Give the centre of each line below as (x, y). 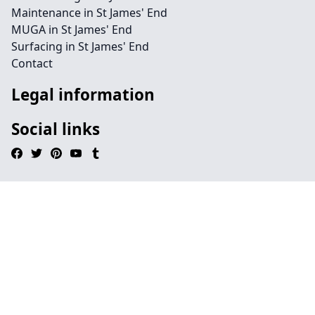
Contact (32, 63)
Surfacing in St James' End (80, 46)
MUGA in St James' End (72, 30)
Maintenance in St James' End (89, 13)
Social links (56, 129)
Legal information (83, 95)
